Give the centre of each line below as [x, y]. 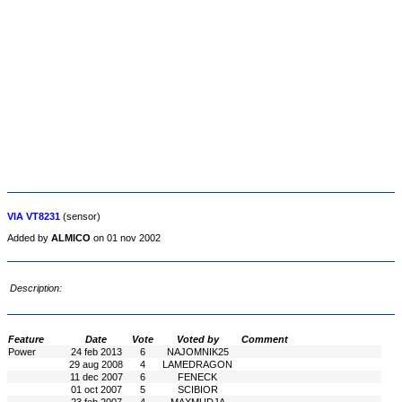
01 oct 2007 [96, 389]
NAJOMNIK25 [197, 352]
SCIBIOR [197, 389]
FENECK [197, 377]
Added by [29, 238]
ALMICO [71, 238]
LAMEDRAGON [197, 364]
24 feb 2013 [96, 352]
